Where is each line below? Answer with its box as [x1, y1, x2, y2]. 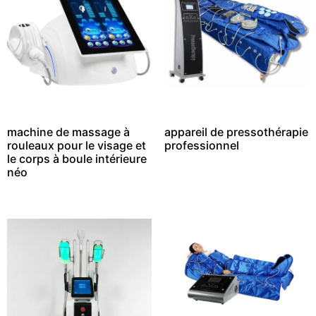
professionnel [164, 138, 239, 152]
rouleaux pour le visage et [7, 138, 146, 152]
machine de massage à [7, 124, 130, 139]
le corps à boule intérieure [7, 151, 147, 166]
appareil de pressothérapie [164, 124, 308, 139]
